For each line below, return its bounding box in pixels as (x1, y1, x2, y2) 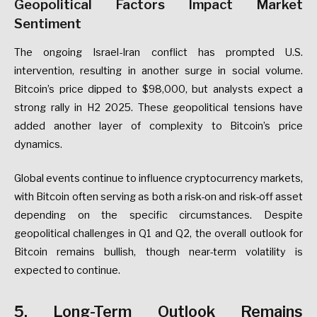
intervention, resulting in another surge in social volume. (14, 64, 303, 78)
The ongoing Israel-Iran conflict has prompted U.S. (14, 46, 303, 59)
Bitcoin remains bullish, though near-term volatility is (14, 246, 303, 259)
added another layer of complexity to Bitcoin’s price (14, 120, 303, 133)
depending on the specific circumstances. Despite (14, 209, 303, 222)
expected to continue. (14, 264, 120, 277)
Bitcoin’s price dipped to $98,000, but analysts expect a (14, 83, 303, 96)
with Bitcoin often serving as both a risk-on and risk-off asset (14, 190, 303, 204)
